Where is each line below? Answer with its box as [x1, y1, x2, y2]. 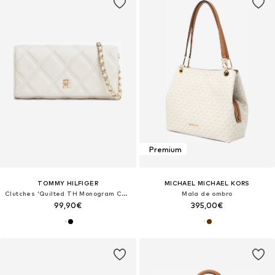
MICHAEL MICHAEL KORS [164, 179, 250, 187]
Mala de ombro [182, 190, 233, 198]
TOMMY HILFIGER [37, 179, 99, 187]
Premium [149, 144, 182, 154]
